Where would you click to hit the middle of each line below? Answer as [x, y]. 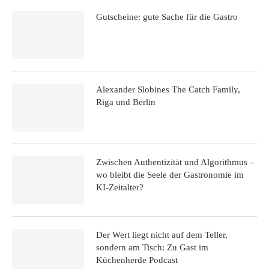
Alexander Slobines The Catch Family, [168, 89]
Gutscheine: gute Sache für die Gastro [167, 17]
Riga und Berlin [126, 102]
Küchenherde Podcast [137, 260]
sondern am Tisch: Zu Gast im [152, 247]
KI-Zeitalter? [120, 187]
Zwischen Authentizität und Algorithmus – [175, 162]
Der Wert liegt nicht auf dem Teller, [162, 234]
